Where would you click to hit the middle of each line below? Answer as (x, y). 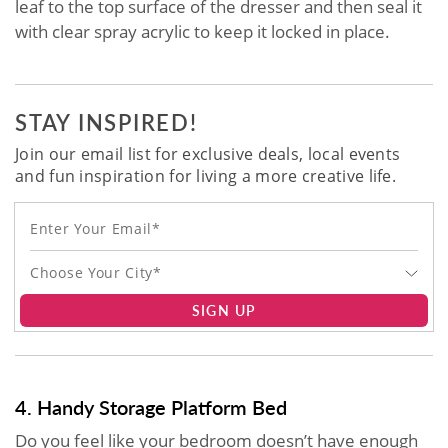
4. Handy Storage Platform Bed (151, 407)
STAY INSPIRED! (106, 122)
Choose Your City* (96, 273)
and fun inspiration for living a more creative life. (206, 176)
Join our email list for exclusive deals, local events (208, 154)
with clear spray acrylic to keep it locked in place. (202, 32)
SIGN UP (224, 310)
